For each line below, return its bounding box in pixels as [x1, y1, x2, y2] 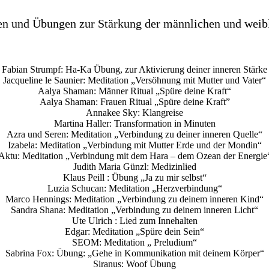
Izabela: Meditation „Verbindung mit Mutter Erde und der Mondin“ [7, 140, 262, 151]
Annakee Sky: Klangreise [86, 107, 183, 118]
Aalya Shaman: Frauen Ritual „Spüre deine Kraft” [39, 97, 230, 107]
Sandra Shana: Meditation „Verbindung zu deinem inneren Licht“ [11, 205, 258, 216]
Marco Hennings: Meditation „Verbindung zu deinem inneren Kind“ [5, 194, 264, 205]
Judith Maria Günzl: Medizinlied [73, 162, 196, 172]
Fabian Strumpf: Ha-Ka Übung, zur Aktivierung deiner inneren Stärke [2, 64, 267, 75]
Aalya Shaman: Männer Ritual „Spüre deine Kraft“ [38, 86, 231, 97]
